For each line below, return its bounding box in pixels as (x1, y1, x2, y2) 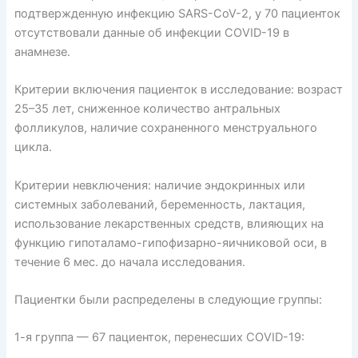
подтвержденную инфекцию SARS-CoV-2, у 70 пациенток (14, 6, 340, 21)
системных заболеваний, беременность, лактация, (14, 197, 305, 212)
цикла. (14, 140, 52, 155)
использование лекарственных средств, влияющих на (14, 216, 324, 231)
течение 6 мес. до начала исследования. (14, 254, 245, 269)
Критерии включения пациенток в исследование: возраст (14, 82, 343, 97)
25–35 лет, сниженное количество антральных (14, 101, 280, 117)
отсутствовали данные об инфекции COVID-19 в (14, 25, 289, 40)
